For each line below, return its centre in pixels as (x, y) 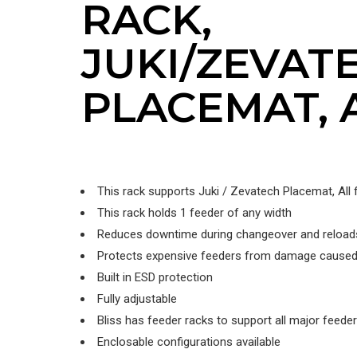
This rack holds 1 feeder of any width (194, 213)
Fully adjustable (137, 299)
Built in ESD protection (155, 278)
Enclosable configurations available (189, 342)
